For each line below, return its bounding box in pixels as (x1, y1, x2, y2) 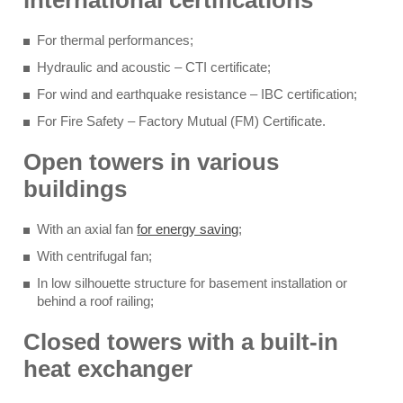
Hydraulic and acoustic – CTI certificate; (37, 59, 272, 75)
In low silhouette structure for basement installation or (37, 275, 348, 291)
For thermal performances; (37, 32, 194, 48)
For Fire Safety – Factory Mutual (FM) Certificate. (37, 113, 327, 129)
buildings (23, 176, 128, 201)
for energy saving (137, 221, 239, 237)
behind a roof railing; (37, 293, 155, 309)
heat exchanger (23, 356, 193, 381)
